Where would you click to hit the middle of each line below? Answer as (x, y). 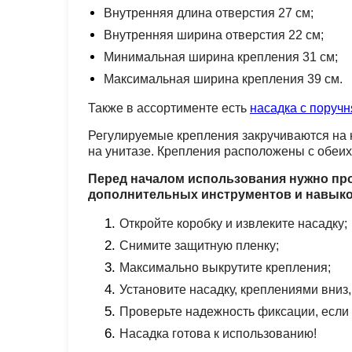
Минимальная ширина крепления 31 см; (221, 57)
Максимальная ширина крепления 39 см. (223, 79)
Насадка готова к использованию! (218, 334)
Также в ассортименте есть (169, 108)
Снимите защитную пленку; (199, 246)
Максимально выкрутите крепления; (225, 268)
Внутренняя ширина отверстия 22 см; (214, 35)
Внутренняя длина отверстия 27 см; (209, 13)
